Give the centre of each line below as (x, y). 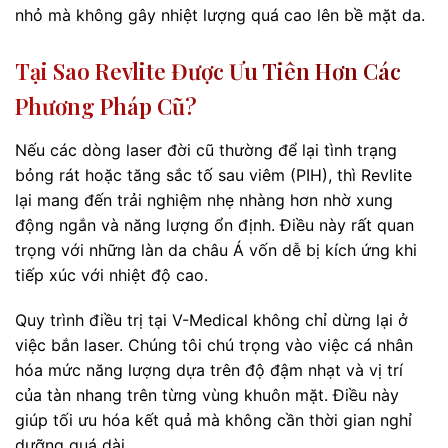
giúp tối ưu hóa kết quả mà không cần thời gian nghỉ (213, 420)
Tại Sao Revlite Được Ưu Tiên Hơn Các (208, 70)
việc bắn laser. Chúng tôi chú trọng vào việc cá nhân (214, 345)
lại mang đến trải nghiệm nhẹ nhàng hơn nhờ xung (204, 199)
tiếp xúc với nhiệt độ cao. (111, 274)
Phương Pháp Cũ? (106, 105)
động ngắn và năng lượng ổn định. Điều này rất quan (214, 224)
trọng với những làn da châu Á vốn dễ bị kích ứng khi (216, 249)
